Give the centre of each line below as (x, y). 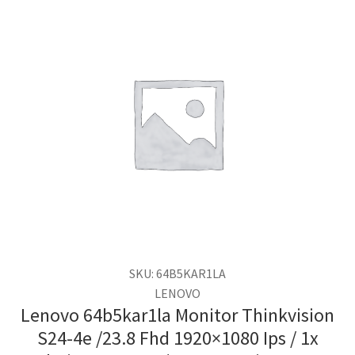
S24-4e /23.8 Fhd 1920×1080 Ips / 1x (177, 338)
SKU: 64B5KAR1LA (177, 274)
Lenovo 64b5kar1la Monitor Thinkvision (177, 315)
